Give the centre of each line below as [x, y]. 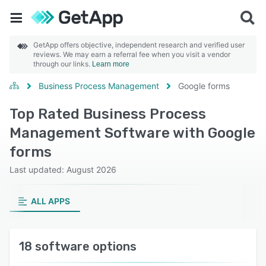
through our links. [63, 64]
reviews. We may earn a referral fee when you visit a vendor [132, 54]
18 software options [78, 246]
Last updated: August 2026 [63, 170]
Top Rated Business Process [108, 114]
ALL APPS [50, 201]
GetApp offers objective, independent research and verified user [139, 45]
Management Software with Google [132, 133]
